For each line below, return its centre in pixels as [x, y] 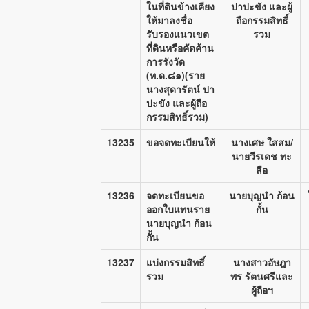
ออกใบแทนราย [178, 209]
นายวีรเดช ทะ [262, 156]
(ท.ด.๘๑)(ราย [176, 75]
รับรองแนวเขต [178, 34]
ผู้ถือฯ [262, 290]
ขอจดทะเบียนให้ [181, 142]
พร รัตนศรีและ [262, 276]
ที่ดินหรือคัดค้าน [180, 48]
